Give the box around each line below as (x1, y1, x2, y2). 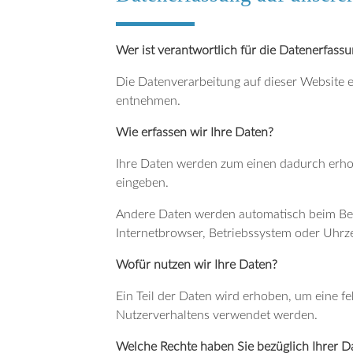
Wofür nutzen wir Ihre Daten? (116, 258, 277, 271)
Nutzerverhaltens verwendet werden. (116, 308, 318, 321)
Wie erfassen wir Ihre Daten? (116, 125, 273, 139)
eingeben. (116, 176, 169, 189)
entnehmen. (116, 94, 180, 107)
